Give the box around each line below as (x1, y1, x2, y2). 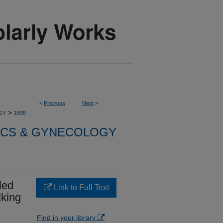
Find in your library (37, 214, 98, 222)
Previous (44, 100, 65, 106)
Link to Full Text (51, 183, 109, 192)
